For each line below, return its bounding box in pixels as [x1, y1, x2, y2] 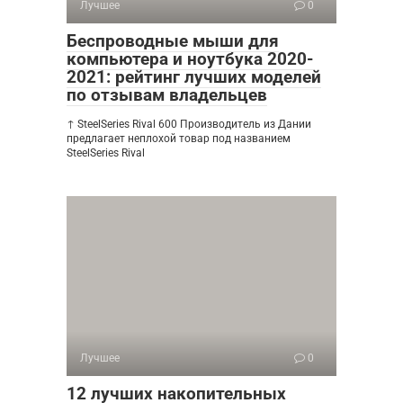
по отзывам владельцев [67, 85, 267, 106]
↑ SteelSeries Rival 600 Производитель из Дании [67, 118, 311, 131]
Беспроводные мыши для [67, 31, 279, 52]
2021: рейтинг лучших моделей [67, 67, 321, 88]
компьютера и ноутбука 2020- [67, 49, 313, 70]
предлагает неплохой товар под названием [67, 132, 291, 146]
